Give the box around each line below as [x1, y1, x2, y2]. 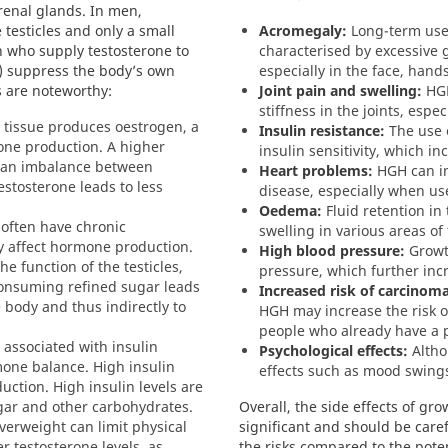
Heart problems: [259, 161, 373, 180]
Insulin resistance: [259, 121, 385, 140]
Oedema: [259, 201, 322, 220]
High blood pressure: [259, 241, 405, 260]
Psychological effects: [259, 341, 408, 360]
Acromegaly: [259, 21, 347, 40]
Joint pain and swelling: [259, 81, 422, 100]
